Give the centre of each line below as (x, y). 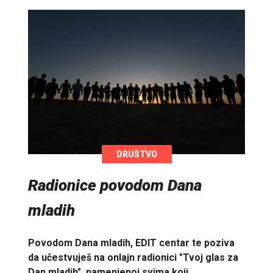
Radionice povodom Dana (115, 185)
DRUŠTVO (136, 154)
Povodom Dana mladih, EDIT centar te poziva (131, 243)
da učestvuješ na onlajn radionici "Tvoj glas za (133, 258)
